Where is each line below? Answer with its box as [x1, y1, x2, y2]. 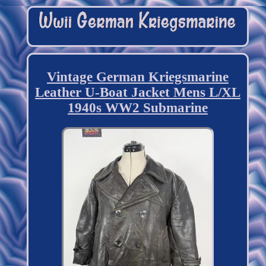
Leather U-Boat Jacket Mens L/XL [34, 85, 240, 100]
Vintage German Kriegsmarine [46, 69, 229, 85]
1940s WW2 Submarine [67, 100, 208, 116]
